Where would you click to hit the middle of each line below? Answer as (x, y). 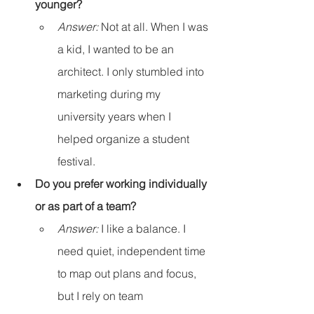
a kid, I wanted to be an (117, 49)
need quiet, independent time (133, 251)
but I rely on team (102, 296)
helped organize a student (125, 139)
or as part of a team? (86, 206)
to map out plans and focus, (128, 274)
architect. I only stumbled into (132, 72)
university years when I (116, 117)
